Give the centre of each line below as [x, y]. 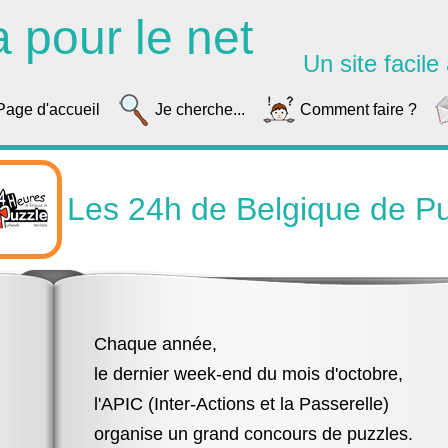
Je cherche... [200, 109]
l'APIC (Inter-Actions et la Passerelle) [241, 404]
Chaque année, [155, 344]
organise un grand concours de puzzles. [253, 434]
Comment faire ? [358, 109]
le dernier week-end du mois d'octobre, [248, 374]
